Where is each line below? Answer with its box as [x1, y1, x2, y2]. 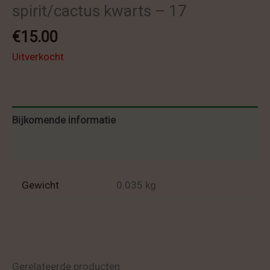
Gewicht [22, 179, 60, 192]
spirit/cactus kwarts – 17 [12, 2, 187, 20]
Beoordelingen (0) [12, 140, 93, 153]
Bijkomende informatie [12, 113, 116, 126]
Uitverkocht [12, 51, 64, 63]
